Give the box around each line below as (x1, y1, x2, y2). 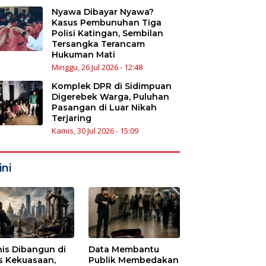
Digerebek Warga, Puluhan (51, 91, 169, 102)
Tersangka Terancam (51, 38, 145, 49)
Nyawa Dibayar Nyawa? (51, 6, 154, 17)
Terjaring (51, 112, 91, 123)
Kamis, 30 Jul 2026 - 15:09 (51, 125, 138, 136)
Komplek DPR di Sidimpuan (51, 80, 172, 91)
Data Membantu (88, 243, 160, 255)
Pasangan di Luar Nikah (51, 102, 157, 113)
